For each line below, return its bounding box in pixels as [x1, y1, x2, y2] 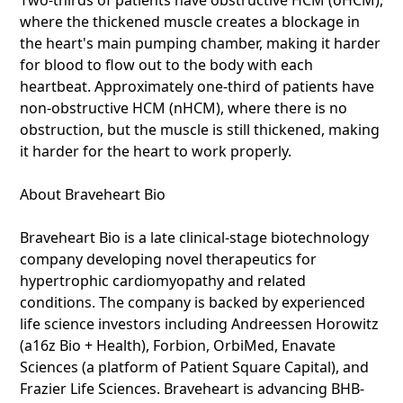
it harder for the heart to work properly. [20, 141, 291, 161]
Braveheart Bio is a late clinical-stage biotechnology [20, 228, 369, 247]
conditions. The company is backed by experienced [20, 292, 365, 312]
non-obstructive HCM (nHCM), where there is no [20, 98, 347, 118]
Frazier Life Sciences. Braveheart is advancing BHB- [20, 379, 364, 399]
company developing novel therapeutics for [20, 249, 317, 269]
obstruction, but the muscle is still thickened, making [20, 120, 380, 139]
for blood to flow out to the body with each [20, 55, 313, 75]
